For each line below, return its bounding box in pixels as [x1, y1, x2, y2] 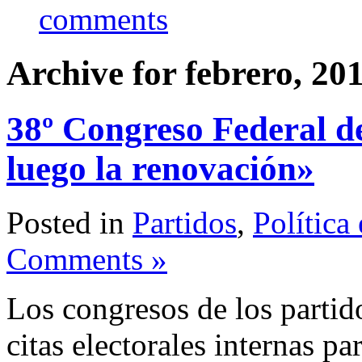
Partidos [133, 204, 237, 240]
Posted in [6, 204, 133, 240]
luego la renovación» [6, 149, 314, 187]
